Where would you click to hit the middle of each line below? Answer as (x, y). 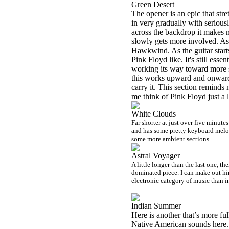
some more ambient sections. (171, 139)
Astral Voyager (156, 156)
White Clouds (154, 114)
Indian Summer (156, 206)
